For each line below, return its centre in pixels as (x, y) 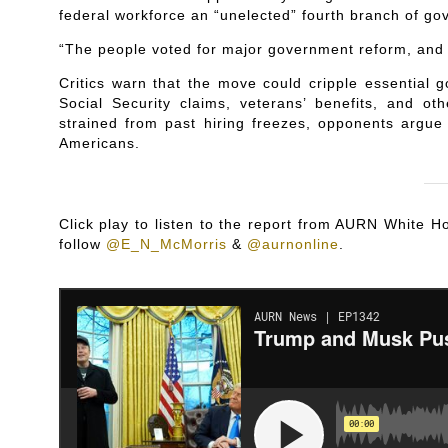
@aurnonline (292, 243)
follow (82, 243)
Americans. (99, 142)
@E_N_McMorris (166, 243)
